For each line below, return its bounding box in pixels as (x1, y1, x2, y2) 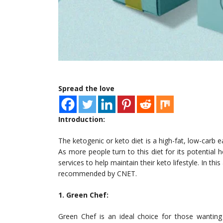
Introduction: (58, 114, 105, 124)
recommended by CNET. (58, 169, 137, 179)
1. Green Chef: (58, 190, 109, 200)
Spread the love (58, 84, 114, 94)
